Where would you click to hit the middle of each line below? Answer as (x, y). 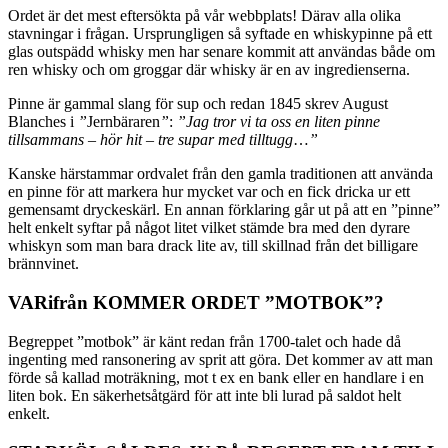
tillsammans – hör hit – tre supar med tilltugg (150, 140)
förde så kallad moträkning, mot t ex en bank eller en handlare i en (216, 377)
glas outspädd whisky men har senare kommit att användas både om (221, 52)
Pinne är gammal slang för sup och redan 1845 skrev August (198, 104)
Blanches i (43, 122)
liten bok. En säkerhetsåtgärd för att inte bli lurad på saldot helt (204, 395)
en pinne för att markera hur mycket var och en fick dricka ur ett (209, 192)
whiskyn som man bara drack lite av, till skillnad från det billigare (213, 246)
